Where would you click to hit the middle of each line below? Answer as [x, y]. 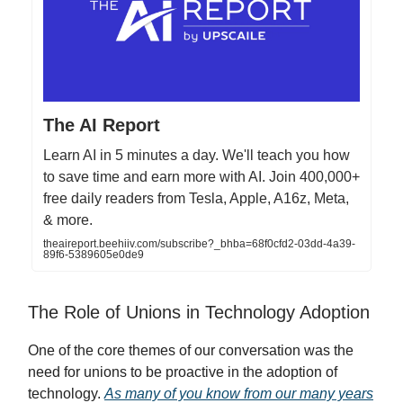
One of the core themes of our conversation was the [191, 350]
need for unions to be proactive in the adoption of [183, 372]
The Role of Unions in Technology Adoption [199, 312]
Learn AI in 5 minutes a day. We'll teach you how [197, 155]
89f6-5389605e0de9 [94, 254]
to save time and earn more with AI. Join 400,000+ [201, 176]
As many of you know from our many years [239, 393]
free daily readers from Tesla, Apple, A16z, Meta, [196, 198]
